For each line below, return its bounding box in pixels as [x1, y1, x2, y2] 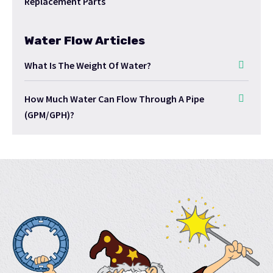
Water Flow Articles [24, 34, 145, 48]
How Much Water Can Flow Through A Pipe [24, 93, 204, 105]
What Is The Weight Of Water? [24, 59, 151, 72]
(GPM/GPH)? [24, 108, 74, 121]
